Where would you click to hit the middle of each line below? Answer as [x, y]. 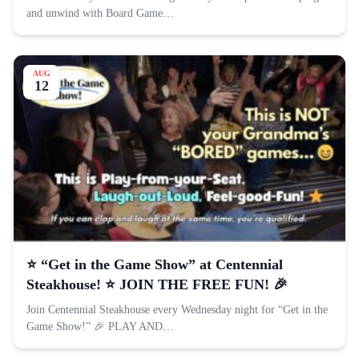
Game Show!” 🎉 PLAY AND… [100, 327]
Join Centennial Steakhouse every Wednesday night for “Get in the [177, 310]
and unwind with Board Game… [100, 13]
